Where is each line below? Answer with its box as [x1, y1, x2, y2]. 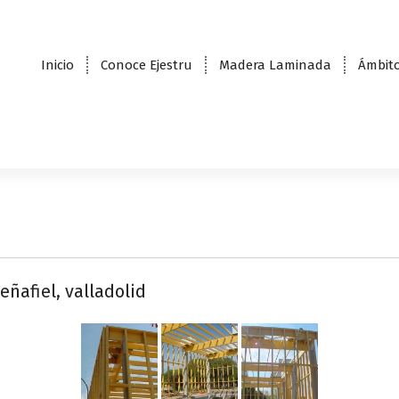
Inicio [40, 56, 74, 73]
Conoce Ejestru [100, 56, 192, 73]
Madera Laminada [218, 56, 331, 73]
